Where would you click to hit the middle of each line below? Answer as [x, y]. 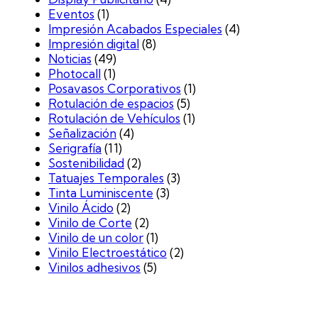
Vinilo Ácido [81, 207]
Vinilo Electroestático [108, 252]
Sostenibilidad [86, 163]
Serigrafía [75, 148]
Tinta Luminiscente [101, 192]
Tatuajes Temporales [106, 177]
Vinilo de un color [96, 237]
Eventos [71, 13]
